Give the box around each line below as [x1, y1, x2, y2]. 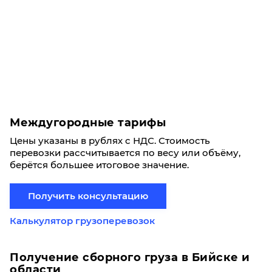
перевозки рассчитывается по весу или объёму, [10, 147, 240, 158]
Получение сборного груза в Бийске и [10, 251, 250, 264]
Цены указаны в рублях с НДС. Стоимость [10, 135, 210, 146]
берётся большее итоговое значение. [10, 159, 191, 171]
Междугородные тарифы [10, 116, 166, 129]
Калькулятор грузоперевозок [10, 215, 155, 226]
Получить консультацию [28, 190, 148, 202]
